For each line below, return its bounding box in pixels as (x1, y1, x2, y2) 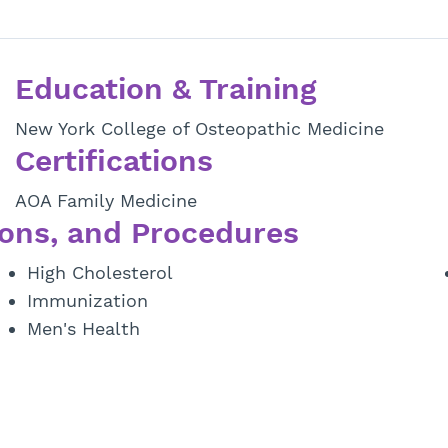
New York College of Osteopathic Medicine (14, 118, 384, 140)
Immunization (27, 290, 148, 312)
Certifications (14, 143, 213, 179)
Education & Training (14, 71, 316, 107)
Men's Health (27, 318, 140, 340)
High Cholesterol (27, 262, 173, 284)
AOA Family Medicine (14, 190, 197, 212)
